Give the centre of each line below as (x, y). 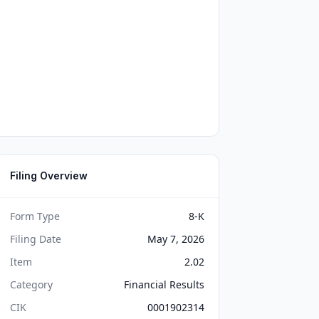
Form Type (35, 216)
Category (32, 284)
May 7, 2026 (176, 239)
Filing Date (36, 239)
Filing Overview (49, 176)
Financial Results (164, 284)
